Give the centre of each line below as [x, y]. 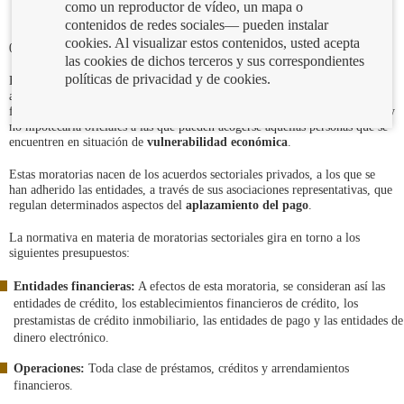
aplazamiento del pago [247, 205]
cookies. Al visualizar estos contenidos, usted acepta [213, 42]
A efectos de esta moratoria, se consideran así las [260, 286]
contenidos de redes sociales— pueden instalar [197, 24]
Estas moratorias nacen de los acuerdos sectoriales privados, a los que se [192, 174]
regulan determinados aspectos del [97, 205]
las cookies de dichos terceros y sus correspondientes [215, 60]
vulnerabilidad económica [217, 142]
